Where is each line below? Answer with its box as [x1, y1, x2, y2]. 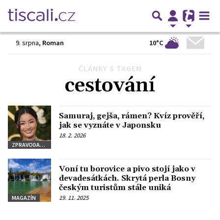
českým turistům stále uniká [59, 183, 171, 192]
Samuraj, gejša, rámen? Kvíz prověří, [59, 111, 204, 121]
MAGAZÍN [12, 194, 36, 201]
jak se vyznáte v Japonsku [59, 120, 161, 130]
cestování [64, 73, 156, 98]
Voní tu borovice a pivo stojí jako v [59, 164, 195, 174]
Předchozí [12, 64, 42, 73]
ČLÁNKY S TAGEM [78, 63, 142, 73]
